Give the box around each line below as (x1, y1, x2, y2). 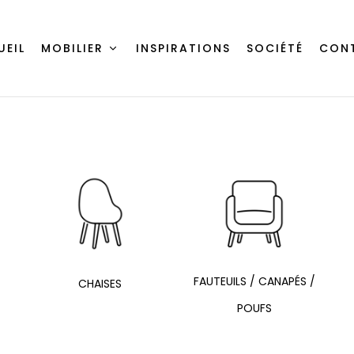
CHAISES (78, 276, 122, 292)
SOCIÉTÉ (246, 40, 303, 56)
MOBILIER (40, 40, 104, 56)
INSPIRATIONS (135, 40, 231, 56)
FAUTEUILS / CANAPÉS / (193, 273, 315, 289)
